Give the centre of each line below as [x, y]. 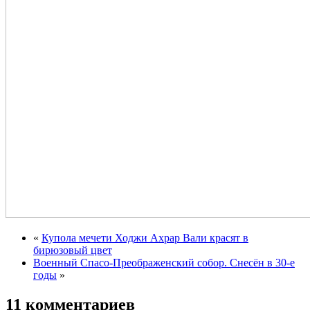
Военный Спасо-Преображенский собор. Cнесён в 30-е [164, 262]
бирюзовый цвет [73, 250]
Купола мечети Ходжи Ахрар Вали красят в [145, 237]
